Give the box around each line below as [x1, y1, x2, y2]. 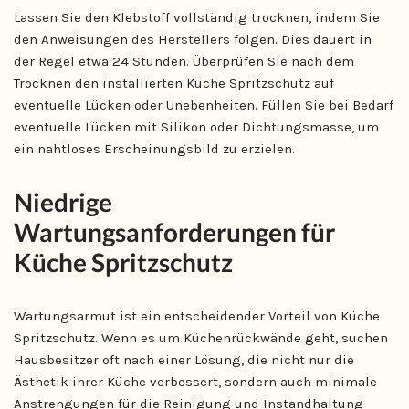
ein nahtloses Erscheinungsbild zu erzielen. [14, 141, 295, 157]
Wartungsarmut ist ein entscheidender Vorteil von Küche [14, 308, 380, 324]
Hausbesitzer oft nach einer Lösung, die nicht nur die [14, 351, 354, 368]
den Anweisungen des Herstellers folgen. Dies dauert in [14, 31, 372, 47]
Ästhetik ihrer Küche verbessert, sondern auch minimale [14, 373, 377, 390]
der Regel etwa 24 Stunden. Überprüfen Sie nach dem [14, 53, 354, 69]
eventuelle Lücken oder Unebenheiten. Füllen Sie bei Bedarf [14, 97, 393, 113]
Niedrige [14, 186, 112, 217]
